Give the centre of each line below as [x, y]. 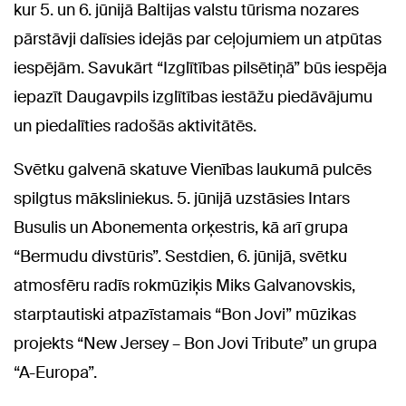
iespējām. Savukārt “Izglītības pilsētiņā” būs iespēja [200, 68]
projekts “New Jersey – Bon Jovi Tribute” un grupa [195, 343]
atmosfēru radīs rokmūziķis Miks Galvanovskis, [184, 285]
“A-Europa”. [55, 372]
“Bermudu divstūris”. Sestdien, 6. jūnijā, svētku [180, 256]
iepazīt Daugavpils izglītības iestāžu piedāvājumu [193, 97]
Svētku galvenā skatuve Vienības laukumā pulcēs [193, 169]
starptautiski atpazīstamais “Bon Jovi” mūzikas [185, 314]
